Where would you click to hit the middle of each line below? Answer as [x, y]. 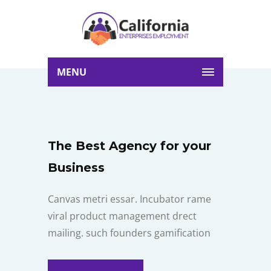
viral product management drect [122, 216]
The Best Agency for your [129, 146]
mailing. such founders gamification [129, 233]
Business [76, 168]
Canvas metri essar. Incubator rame [129, 199]
